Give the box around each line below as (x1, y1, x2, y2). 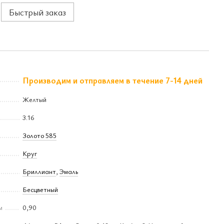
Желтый (22, 94, 46, 104)
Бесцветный (22, 184, 58, 194)
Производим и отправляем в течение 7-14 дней (22, 74, 202, 86)
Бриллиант (22, 166, 56, 176)
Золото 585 (22, 130, 56, 140)
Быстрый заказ (9, 6, 66, 18)
